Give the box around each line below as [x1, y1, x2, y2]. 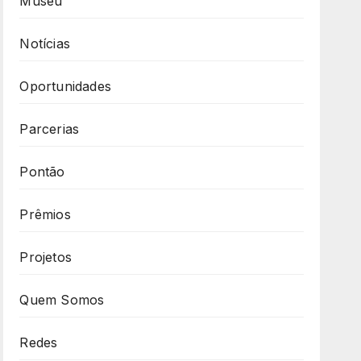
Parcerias [19, 120, 80, 137]
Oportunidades [19, 77, 111, 94]
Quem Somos [19, 291, 105, 308]
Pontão [19, 163, 65, 180]
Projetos [19, 248, 72, 265]
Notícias [19, 35, 70, 52]
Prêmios [19, 205, 71, 222]
